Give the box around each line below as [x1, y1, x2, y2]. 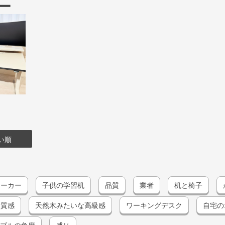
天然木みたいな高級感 [35, 200, 105, 210]
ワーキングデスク [126, 200, 182, 210]
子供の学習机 [42, 180, 84, 190]
